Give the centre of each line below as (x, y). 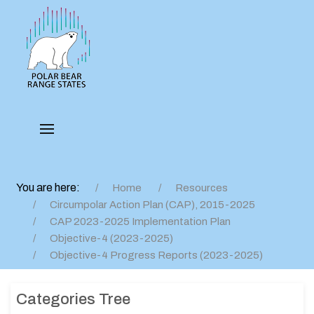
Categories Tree (73, 299)
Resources (202, 188)
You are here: (50, 187)
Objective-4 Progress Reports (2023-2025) (156, 255)
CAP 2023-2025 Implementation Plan (140, 221)
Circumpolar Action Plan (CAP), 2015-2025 (152, 205)
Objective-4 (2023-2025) (111, 238)
